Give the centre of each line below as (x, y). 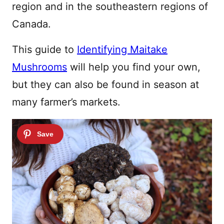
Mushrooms (39, 67)
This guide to (44, 49)
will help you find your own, (134, 67)
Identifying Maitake (122, 49)
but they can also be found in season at (105, 84)
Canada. (33, 24)
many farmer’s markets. (66, 102)
